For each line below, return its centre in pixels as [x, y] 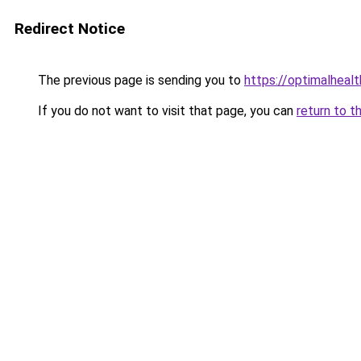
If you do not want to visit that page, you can [166, 111]
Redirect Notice [70, 29]
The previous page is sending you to [139, 80]
